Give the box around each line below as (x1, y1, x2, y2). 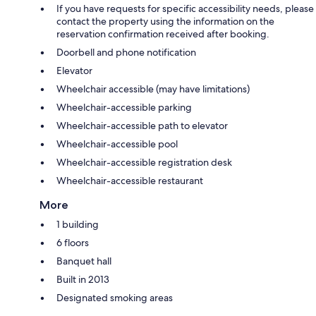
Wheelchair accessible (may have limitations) (56, 82, 250, 95)
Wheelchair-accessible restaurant (56, 174, 203, 187)
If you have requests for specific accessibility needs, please (56, 1, 314, 15)
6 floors (56, 236, 89, 249)
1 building (56, 217, 99, 231)
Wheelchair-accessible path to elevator (56, 119, 228, 132)
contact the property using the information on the (56, 14, 274, 28)
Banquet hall (56, 254, 111, 267)
